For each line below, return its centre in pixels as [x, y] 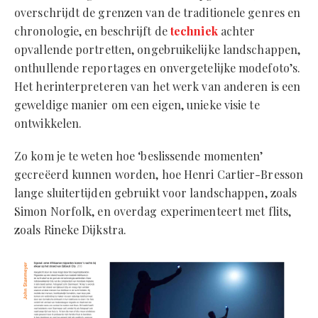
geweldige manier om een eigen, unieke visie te [137, 105]
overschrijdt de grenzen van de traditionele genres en [158, 13]
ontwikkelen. [48, 124]
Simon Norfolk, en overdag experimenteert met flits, [153, 212]
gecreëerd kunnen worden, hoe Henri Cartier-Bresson [159, 175]
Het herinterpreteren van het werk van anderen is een [158, 87]
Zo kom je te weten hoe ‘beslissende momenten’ [139, 156]
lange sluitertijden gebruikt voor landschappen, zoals [156, 193]
